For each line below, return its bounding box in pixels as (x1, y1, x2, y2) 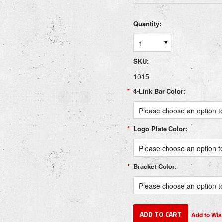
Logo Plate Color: (133, 124, 187, 133)
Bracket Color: (133, 162, 177, 171)
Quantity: (133, 19, 161, 28)
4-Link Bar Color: (133, 86, 185, 96)
